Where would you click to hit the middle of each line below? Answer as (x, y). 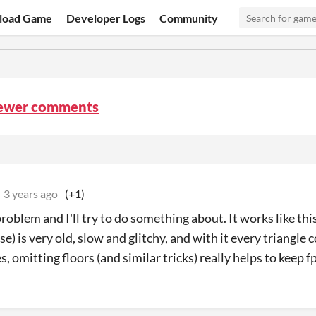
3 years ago (31, 194)
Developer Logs (106, 18)
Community (189, 18)
